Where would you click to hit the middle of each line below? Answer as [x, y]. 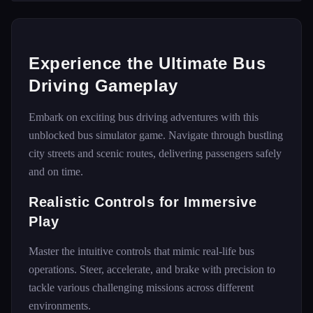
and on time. [56, 172]
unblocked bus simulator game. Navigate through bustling [156, 135]
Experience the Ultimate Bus [147, 63]
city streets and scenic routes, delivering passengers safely [155, 153]
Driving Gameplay [103, 86]
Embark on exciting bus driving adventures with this [144, 117]
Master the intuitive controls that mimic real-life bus [141, 251]
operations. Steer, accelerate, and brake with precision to [152, 269]
